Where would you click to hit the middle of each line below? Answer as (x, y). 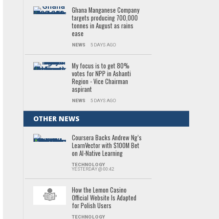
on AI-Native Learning (97, 153)
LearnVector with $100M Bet (105, 145)
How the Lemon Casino (99, 190)
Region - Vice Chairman (100, 81)
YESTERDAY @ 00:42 (93, 169)
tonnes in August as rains (102, 26)
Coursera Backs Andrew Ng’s (107, 138)
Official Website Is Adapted (104, 198)
